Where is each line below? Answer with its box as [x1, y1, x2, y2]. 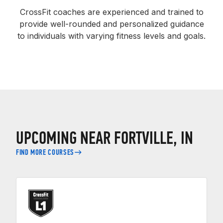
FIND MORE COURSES [16, 147, 74, 157]
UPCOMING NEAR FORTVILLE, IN [16, 127, 193, 149]
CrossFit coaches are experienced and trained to [19, 7, 204, 17]
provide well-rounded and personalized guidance [19, 19, 204, 29]
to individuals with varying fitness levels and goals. [17, 31, 206, 41]
